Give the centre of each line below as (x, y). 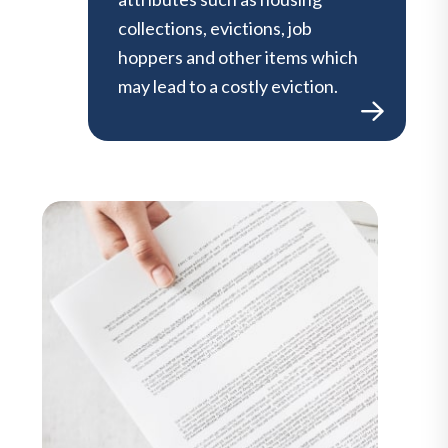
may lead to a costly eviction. (228, 85)
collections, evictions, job (215, 27)
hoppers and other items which (238, 56)
